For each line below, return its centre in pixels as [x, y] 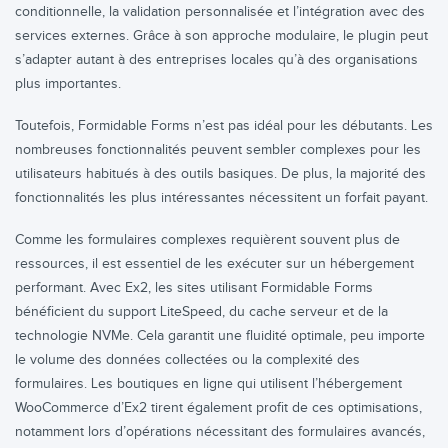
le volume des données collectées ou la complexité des [187, 360]
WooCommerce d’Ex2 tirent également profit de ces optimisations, [218, 408]
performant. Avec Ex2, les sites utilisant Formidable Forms [194, 288]
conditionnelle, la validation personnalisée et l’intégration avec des [220, 12]
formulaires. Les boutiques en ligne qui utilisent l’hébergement [208, 384]
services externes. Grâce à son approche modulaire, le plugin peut [221, 36]
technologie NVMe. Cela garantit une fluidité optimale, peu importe [220, 336]
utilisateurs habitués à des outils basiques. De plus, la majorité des [220, 174]
